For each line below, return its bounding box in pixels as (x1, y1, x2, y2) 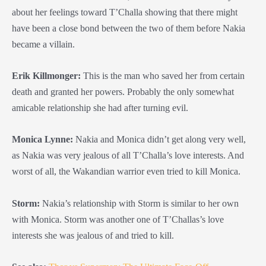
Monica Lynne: (12, 134, 73, 145)
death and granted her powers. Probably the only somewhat (12, 86, 234, 97)
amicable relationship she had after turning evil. (12, 102, 188, 113)
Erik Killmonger (12, 70, 78, 81)
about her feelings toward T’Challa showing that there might (12, 6, 237, 18)
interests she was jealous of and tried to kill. (12, 229, 174, 241)
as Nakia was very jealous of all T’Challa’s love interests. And (12, 150, 244, 161)
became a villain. (12, 38, 75, 50)
